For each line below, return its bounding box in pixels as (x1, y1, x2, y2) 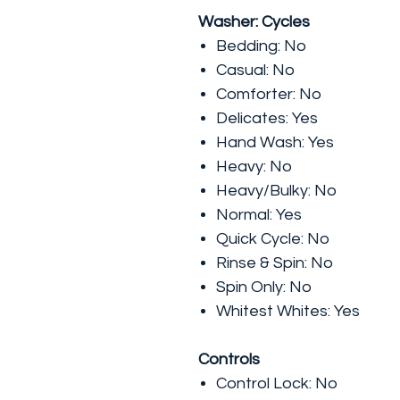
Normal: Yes (216, 206, 302, 223)
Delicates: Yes (216, 110, 318, 127)
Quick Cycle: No (216, 230, 329, 247)
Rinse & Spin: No (216, 254, 333, 271)
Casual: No (216, 62, 295, 79)
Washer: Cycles (198, 13, 310, 30)
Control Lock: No (216, 375, 337, 392)
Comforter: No (216, 86, 321, 103)
